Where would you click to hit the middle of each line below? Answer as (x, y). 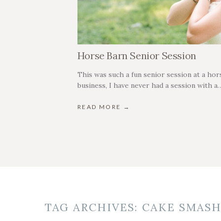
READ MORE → (104, 107)
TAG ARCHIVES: (93, 207)
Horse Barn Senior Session (137, 56)
